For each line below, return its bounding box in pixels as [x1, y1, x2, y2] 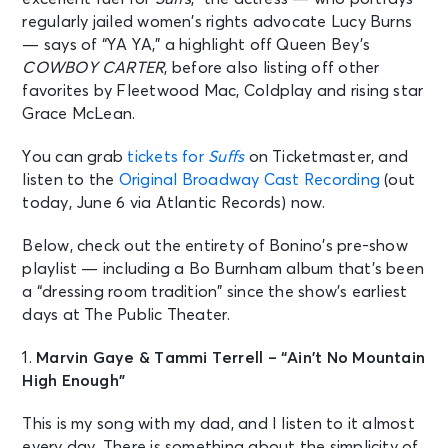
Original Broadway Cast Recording [118, 171, 381, 188]
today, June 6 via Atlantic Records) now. [22, 194, 326, 211]
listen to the [22, 171, 119, 188]
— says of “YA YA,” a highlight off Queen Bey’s [22, 36, 370, 53]
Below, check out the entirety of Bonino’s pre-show [22, 237, 408, 254]
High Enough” [22, 372, 126, 389]
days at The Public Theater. [22, 306, 231, 323]
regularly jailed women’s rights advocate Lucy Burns [22, 13, 413, 30]
